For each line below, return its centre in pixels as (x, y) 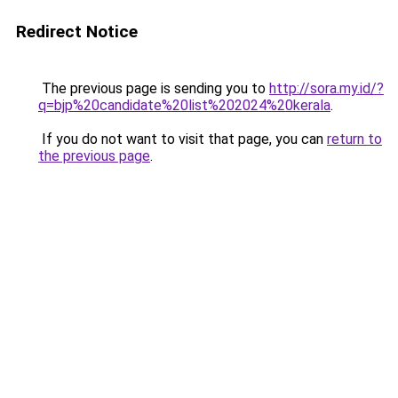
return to (354, 139)
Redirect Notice (77, 32)
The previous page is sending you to (154, 88)
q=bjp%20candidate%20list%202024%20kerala (184, 105)
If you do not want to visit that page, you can (183, 139)
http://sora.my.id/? (326, 88)
